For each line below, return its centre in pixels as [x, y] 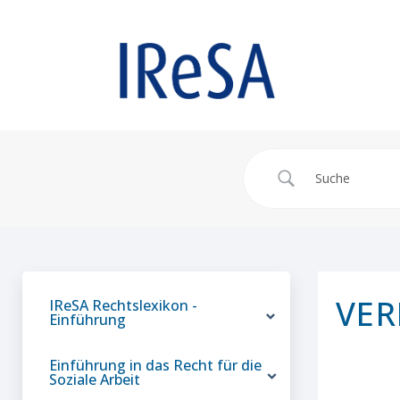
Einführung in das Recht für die [155, 365]
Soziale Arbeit [95, 379]
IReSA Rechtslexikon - [123, 305]
